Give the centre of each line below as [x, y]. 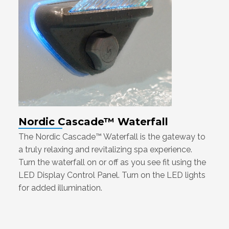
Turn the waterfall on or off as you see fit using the [112, 162]
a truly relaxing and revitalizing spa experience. [105, 149]
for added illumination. [60, 188]
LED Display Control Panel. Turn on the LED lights [112, 175]
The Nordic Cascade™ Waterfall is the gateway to [112, 136]
